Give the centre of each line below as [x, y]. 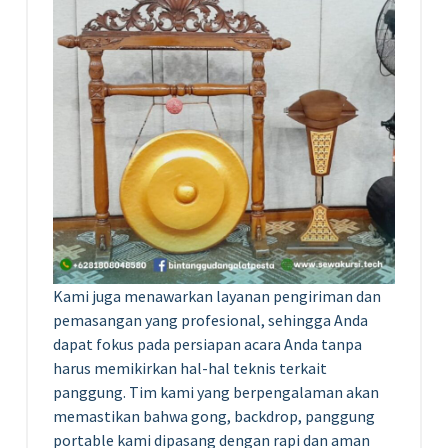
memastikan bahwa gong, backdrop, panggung [214, 415]
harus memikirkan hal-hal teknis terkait [190, 367]
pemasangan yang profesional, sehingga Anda [210, 319]
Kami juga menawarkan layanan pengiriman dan [217, 295]
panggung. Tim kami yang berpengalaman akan [216, 391]
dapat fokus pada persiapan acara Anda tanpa [207, 343]
